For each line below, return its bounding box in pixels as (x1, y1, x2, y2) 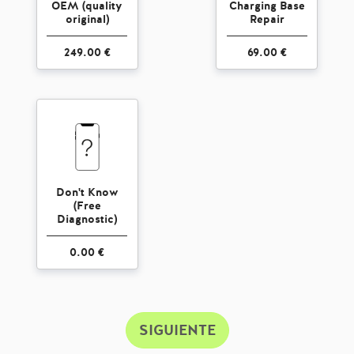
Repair (249, 11, 284, 27)
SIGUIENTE (138, 321, 216, 340)
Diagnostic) (57, 211, 118, 227)
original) (65, 11, 109, 27)
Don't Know (55, 184, 119, 200)
